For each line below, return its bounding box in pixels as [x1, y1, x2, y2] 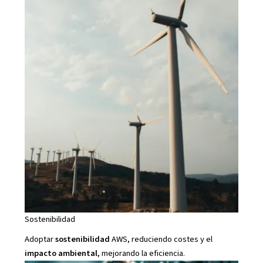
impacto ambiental [24, 247, 97, 260]
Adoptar [24, 233, 55, 246]
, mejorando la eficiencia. [97, 247, 185, 260]
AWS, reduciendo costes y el [109, 233, 213, 246]
